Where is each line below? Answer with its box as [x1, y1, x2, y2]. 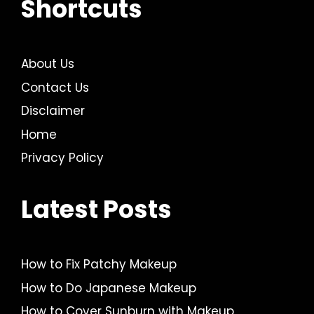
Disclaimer [21, 102, 85, 120]
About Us [21, 55, 74, 73]
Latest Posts [21, 192, 172, 227]
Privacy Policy [21, 149, 104, 167]
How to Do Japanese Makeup [21, 279, 196, 296]
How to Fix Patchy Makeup [21, 256, 177, 273]
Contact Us [21, 78, 89, 96]
